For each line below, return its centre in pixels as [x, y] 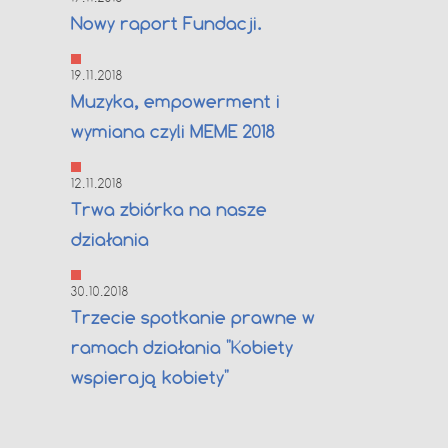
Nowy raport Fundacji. [166, 23]
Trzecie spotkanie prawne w [193, 317]
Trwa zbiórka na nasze [169, 209]
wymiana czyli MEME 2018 [173, 131]
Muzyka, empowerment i [175, 101]
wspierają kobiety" [150, 377]
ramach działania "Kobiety [182, 347]
